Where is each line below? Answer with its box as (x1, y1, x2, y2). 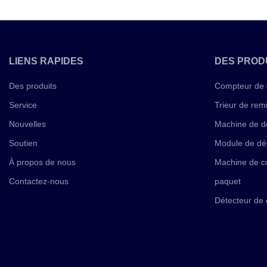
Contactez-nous (9, 176, 69, 187)
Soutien (9, 138, 38, 148)
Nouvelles (9, 119, 46, 129)
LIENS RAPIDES (9, 56, 83, 67)
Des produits (9, 81, 57, 91)
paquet (214, 176, 241, 187)
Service (9, 100, 37, 110)
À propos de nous (9, 157, 76, 167)
